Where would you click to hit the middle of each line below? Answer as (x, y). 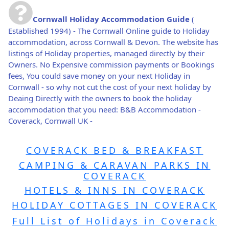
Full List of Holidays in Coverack (114, 221)
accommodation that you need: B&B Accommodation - (105, 110)
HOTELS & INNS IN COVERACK (114, 190)
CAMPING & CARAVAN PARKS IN (114, 165)
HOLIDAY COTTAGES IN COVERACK (114, 205)
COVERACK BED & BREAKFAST (114, 151)
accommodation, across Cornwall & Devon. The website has (113, 42)
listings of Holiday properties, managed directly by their (106, 53)
